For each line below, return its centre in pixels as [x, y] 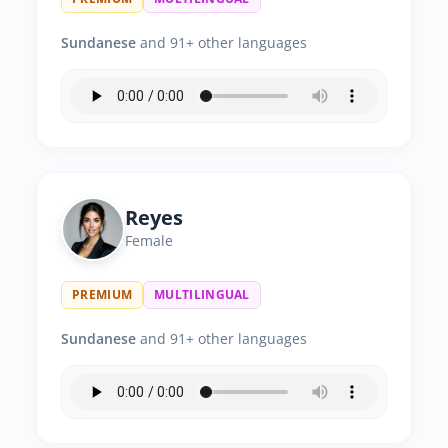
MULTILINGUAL [202, 294]
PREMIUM [102, 294]
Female [149, 240]
